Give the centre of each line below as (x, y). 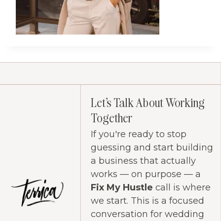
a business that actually (143, 161)
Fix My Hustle (122, 188)
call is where (182, 188)
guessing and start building (152, 148)
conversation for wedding (147, 214)
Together (111, 118)
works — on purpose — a (146, 174)
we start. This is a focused (147, 201)
